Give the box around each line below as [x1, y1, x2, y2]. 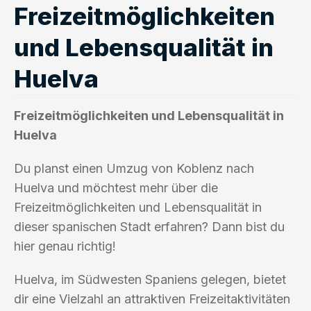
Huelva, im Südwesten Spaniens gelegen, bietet [14, 271, 286, 287]
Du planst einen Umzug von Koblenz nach [14, 160, 254, 176]
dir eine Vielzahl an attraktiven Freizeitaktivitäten [14, 291, 290, 306]
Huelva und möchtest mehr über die [14, 180, 218, 195]
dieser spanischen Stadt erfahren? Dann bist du [14, 219, 285, 234]
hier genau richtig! [14, 238, 116, 253]
